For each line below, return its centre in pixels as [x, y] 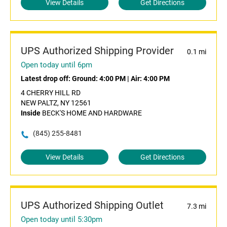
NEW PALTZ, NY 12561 [56, 103]
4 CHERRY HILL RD [51, 93]
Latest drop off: [46, 79]
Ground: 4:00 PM [99, 79]
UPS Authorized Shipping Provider [97, 51]
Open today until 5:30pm [62, 220]
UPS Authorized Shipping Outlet [92, 205]
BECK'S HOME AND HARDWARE [91, 113]
